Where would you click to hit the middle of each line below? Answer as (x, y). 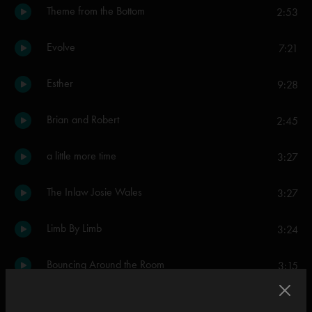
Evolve (61, 47)
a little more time (81, 156)
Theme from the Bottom (96, 11)
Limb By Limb (74, 228)
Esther (60, 83)
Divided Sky (72, 301)
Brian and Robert (83, 119)
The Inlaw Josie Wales (94, 192)
